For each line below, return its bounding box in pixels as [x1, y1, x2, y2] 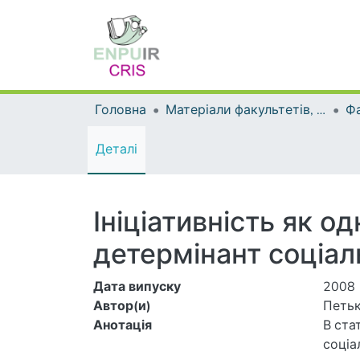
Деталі [96, 141, 137, 158]
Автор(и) [93, 297, 151, 315]
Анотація [93, 317, 152, 334]
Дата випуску [93, 278, 181, 296]
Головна [95, 101, 146, 119]
